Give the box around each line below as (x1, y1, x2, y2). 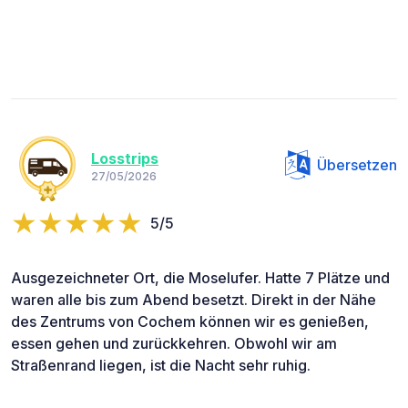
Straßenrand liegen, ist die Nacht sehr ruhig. (11, 356, 311, 375)
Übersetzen (317, 156, 397, 175)
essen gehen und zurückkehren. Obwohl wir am (11, 334, 337, 353)
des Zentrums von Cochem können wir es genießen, (11, 312, 369, 331)
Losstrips (91, 148, 158, 168)
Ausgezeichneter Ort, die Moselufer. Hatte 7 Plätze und (11, 269, 390, 288)
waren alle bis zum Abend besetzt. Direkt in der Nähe (11, 291, 376, 310)
